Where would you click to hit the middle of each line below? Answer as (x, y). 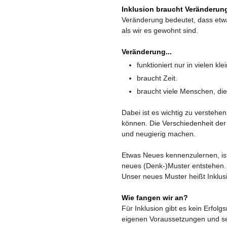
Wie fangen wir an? (155, 198)
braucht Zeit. (157, 78)
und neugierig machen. (159, 134)
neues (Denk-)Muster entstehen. (174, 166)
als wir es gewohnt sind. (160, 30)
